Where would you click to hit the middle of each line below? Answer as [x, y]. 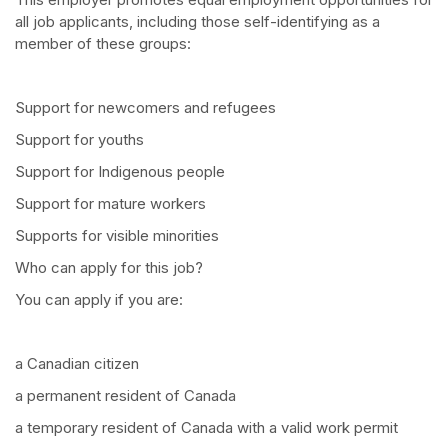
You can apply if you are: [99, 300]
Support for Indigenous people [120, 172]
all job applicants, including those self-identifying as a [197, 22]
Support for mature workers [110, 204]
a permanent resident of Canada [125, 396]
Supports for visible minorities [117, 236]
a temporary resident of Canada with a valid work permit [206, 428]
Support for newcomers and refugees [145, 108]
